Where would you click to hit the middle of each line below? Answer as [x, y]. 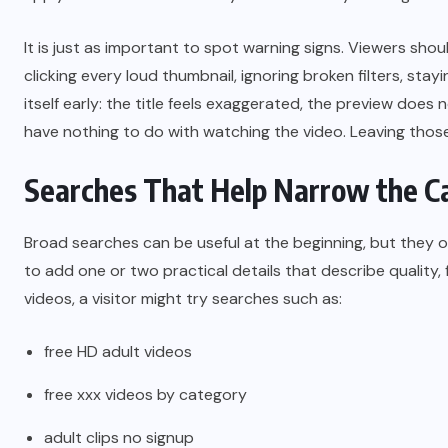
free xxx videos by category [145, 394]
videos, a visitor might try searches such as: [183, 298]
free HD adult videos [118, 351]
